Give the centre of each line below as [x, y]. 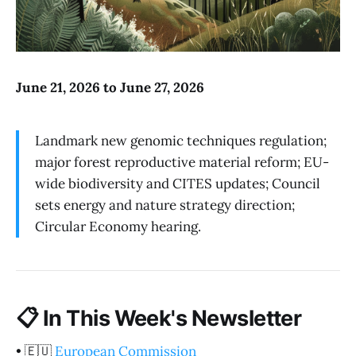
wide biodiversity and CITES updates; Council [178, 184]
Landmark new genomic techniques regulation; [181, 141]
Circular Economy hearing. [118, 227]
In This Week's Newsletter [170, 318]
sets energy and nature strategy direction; [165, 205]
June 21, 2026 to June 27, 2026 [110, 87]
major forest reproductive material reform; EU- [182, 163]
